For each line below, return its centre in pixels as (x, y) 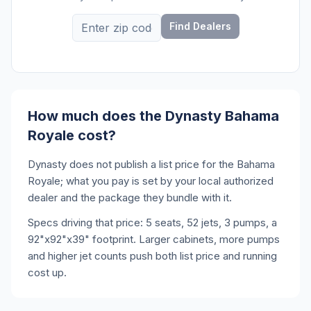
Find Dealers (200, 26)
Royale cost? (72, 135)
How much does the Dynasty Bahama (153, 116)
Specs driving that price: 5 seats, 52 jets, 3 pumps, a (152, 222)
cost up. (47, 272)
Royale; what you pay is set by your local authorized (151, 180)
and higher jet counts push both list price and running (152, 255)
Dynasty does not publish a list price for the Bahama (151, 164)
